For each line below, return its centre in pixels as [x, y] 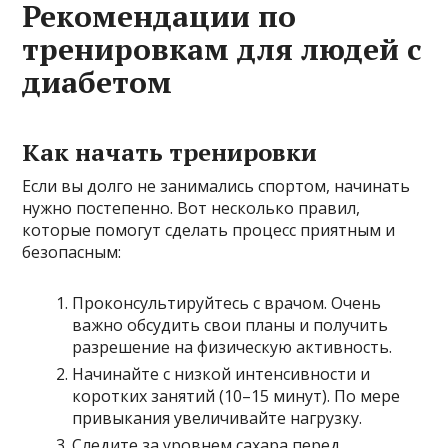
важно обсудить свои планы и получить [230, 325]
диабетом [97, 82]
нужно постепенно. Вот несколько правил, [191, 208]
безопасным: [72, 252]
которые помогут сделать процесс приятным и [209, 230]
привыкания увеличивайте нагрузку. [217, 418]
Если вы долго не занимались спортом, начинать [216, 186]
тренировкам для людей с [222, 49]
